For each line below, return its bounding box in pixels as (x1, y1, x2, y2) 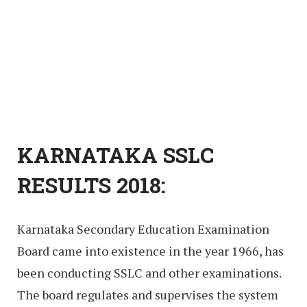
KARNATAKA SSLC (17, 141, 214, 169)
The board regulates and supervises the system (17, 286, 278, 303)
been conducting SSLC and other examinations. (17, 265, 281, 281)
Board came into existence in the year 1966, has (17, 243, 284, 259)
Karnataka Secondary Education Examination (17, 221, 269, 237)
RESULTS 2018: (17, 171, 166, 199)
